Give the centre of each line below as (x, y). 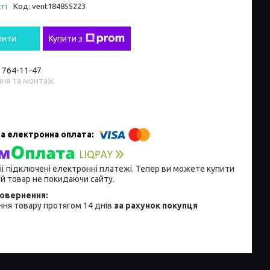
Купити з (66, 39)
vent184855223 (59, 6)
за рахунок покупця (156, 206)
